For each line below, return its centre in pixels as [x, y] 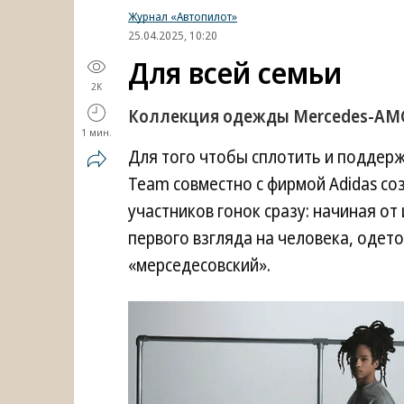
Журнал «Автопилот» [183, 16]
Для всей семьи [235, 73]
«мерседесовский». [199, 265]
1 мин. [96, 132]
